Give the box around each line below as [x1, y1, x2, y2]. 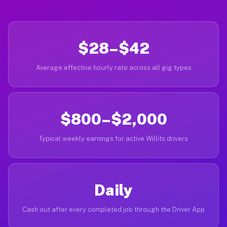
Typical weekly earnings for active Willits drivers [39, 135, 188, 142]
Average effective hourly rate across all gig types [35, 64, 192, 71]
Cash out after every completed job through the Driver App [22, 206, 205, 213]
